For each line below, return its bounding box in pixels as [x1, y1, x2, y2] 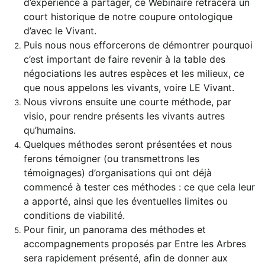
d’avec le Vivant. [24, 24, 96, 37]
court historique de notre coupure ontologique [24, 10, 232, 22]
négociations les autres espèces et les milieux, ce [24, 67, 244, 79]
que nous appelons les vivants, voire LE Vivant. [24, 81, 234, 93]
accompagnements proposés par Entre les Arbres [24, 237, 246, 250]
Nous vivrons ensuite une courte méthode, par [24, 95, 231, 108]
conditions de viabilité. [24, 209, 128, 221]
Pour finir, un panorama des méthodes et [24, 223, 206, 235]
